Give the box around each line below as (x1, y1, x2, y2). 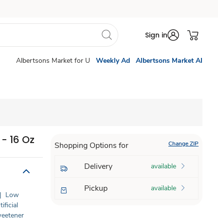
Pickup (84, 183, 108, 194)
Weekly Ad (96, 56, 130, 65)
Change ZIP (168, 140, 199, 147)
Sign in (145, 30, 167, 40)
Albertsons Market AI (136, 56, 202, 65)
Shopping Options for (54, 140, 128, 151)
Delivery (84, 161, 112, 172)
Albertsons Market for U (16, 56, 90, 65)
